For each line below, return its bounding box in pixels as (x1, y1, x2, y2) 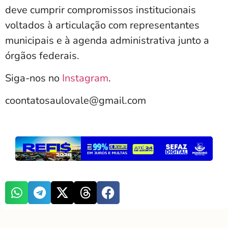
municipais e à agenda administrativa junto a (5, 33, 209, 47)
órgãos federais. (5, 48, 79, 63)
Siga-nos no (5, 71, 62, 85)
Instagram (62, 71, 108, 85)
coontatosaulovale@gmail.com (5, 94, 146, 108)
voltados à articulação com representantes (5, 18, 199, 32)
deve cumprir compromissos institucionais (5, 3, 196, 17)
